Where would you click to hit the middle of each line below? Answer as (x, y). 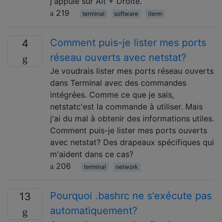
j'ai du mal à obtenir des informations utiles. (132, 118)
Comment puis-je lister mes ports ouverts (129, 130)
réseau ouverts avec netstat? (118, 57)
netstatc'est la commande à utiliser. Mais (126, 106)
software (126, 13)
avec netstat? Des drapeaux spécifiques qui (132, 142)
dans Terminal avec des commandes (118, 83)
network (127, 166)
